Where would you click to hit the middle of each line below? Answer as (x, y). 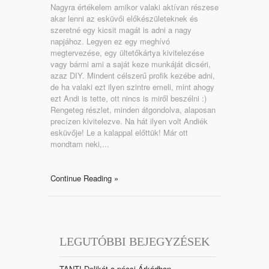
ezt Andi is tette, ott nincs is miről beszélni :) (128, 98)
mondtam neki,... (80, 144)
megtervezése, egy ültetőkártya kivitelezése (127, 52)
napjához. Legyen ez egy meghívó (110, 41)
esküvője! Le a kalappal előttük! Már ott (119, 132)
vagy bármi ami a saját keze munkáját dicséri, (131, 64)
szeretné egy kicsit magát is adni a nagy (121, 29)
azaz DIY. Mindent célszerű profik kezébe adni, (133, 75)
